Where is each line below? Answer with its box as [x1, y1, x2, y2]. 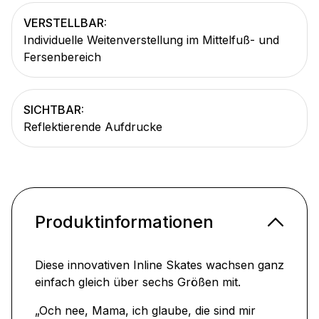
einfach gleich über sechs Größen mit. [35, 275, 241, 290]
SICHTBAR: [23, 103, 84, 117]
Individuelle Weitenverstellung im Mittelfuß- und [23, 33, 279, 48]
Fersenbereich [23, 50, 101, 65]
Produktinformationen [35, 211, 214, 233]
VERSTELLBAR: [23, 16, 107, 31]
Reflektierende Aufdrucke [23, 120, 162, 135]
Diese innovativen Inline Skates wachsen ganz [35, 258, 284, 273]
